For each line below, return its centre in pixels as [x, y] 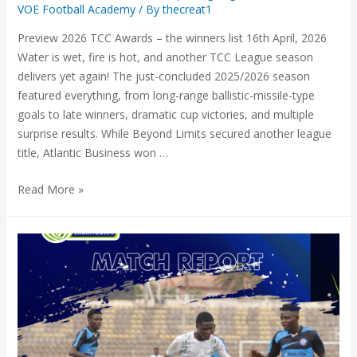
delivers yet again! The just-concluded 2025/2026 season [163, 76]
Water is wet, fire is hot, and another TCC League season [165, 57]
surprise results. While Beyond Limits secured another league [174, 133]
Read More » [50, 190]
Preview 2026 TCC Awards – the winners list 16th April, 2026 [172, 37]
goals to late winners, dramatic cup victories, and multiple [165, 114]
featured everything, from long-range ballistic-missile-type [166, 95]
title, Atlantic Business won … [92, 152]
